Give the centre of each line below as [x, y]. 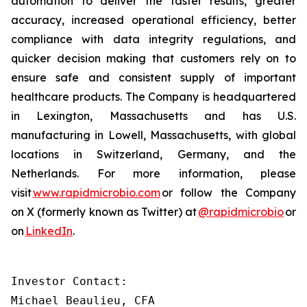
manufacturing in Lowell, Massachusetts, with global [153, 135]
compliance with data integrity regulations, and [153, 39]
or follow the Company [228, 193]
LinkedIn [49, 231]
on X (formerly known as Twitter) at [105, 212]
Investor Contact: [69, 281]
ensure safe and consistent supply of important [153, 77]
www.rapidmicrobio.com [97, 193]
